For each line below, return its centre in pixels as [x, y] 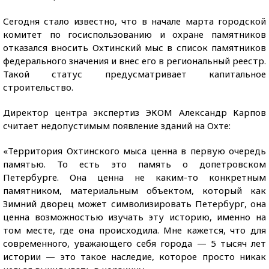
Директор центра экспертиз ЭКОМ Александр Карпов [134, 112]
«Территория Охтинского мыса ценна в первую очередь [134, 151]
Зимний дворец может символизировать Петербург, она [134, 204]
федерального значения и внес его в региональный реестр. [134, 61]
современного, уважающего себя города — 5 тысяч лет [134, 243]
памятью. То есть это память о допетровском [134, 164]
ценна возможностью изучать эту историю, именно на [134, 217]
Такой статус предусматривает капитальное [134, 74]
